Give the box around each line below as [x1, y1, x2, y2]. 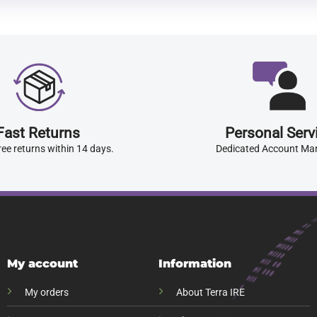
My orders [24, 286, 69, 299]
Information [158, 256, 231, 270]
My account [6, 256, 78, 270]
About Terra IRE [176, 286, 245, 299]
